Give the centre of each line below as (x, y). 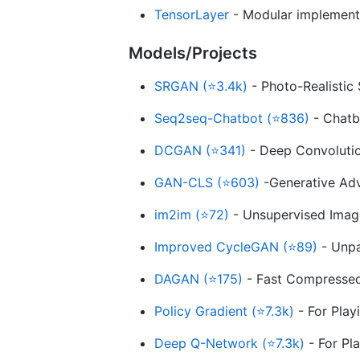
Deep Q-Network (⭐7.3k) (229, 343)
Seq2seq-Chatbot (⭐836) (232, 118)
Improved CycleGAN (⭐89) (236, 246)
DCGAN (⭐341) (200, 150)
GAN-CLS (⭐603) (207, 182)
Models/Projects (193, 53)
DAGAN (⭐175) (198, 278)
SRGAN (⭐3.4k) (201, 86)
